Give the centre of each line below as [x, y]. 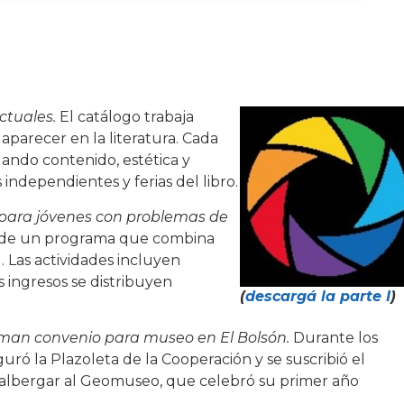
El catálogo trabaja [127, 117]
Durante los [334, 338]
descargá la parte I [317, 297]
